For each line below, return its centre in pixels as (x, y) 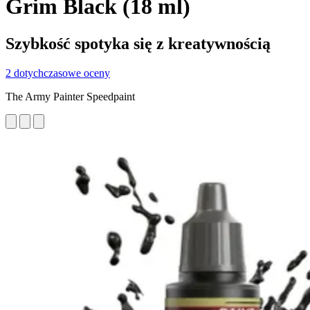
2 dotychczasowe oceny (58, 73)
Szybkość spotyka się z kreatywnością (138, 43)
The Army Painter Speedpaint (70, 96)
